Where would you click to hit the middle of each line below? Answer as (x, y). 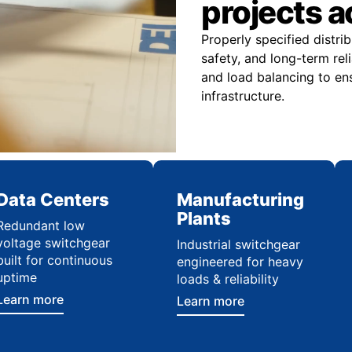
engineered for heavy (240, 262)
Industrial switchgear (239, 244)
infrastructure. (243, 96)
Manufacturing (241, 200)
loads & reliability (228, 279)
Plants (204, 218)
